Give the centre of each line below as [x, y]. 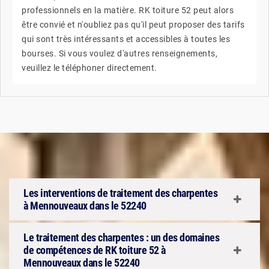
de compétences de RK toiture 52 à [95, 250]
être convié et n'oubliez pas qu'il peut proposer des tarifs [133, 25]
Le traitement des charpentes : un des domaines [121, 237]
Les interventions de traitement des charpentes [120, 193]
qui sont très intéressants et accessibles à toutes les [126, 39]
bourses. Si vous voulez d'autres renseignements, [119, 53]
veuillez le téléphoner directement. [89, 68]
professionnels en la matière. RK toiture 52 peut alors [128, 10]
